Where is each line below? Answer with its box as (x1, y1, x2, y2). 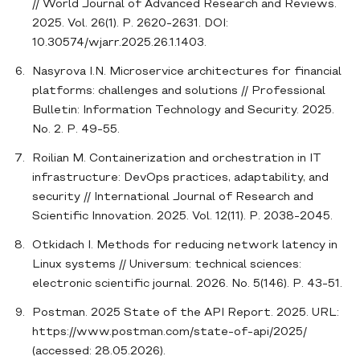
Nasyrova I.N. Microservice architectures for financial (32, 67, 342, 78)
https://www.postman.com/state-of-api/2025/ (32, 327, 307, 338)
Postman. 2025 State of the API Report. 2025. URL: (32, 308, 339, 319)
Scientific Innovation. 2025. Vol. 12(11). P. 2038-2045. (32, 211, 336, 223)
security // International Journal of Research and (32, 192, 313, 203)
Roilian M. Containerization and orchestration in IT (32, 153, 321, 165)
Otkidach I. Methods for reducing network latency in (32, 240, 337, 252)
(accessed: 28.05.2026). (32, 346, 169, 358)
